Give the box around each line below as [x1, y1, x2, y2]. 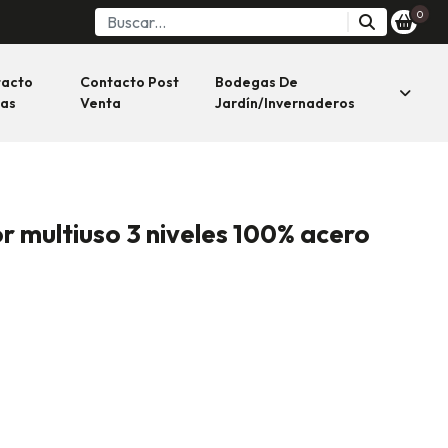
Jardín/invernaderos [214, 94, 355, 112]
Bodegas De [214, 73, 298, 91]
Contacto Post [80, 73, 180, 91]
